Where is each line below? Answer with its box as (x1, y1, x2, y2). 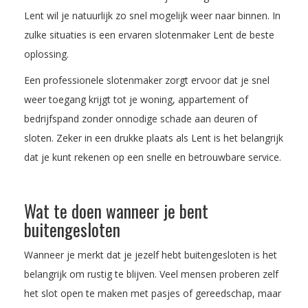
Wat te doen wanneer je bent (24, 197, 208, 223)
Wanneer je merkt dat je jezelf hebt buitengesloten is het (24, 247, 277, 261)
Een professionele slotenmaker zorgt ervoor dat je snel (24, 73, 269, 87)
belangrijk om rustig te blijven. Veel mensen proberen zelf (24, 267, 278, 280)
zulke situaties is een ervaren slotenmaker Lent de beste (24, 27, 274, 41)
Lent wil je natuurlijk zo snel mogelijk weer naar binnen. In (24, 8, 280, 22)
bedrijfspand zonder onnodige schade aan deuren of (24, 111, 257, 125)
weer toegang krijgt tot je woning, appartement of (24, 92, 248, 106)
